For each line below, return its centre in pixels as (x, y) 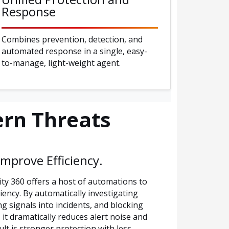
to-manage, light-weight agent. (61, 63)
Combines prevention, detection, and (72, 40)
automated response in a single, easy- (74, 51)
